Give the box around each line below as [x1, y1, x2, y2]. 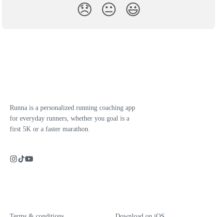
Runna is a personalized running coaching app [10, 104, 135, 111]
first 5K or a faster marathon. [10, 125, 90, 133]
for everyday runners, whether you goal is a [10, 115, 129, 122]
